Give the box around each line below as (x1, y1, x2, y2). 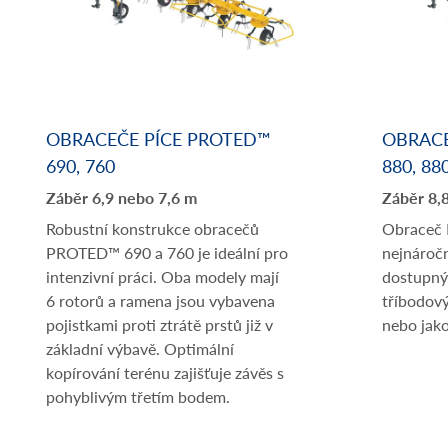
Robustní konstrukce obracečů (46, 217, 259, 240)
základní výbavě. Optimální (46, 337, 234, 360)
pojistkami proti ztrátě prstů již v (46, 313, 273, 336)
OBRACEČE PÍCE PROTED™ (46, 126, 271, 151)
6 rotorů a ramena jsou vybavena (46, 289, 275, 312)
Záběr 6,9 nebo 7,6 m (46, 186, 197, 209)
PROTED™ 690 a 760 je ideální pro (46, 241, 288, 264)
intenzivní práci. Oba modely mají (46, 265, 279, 288)
